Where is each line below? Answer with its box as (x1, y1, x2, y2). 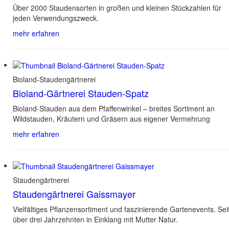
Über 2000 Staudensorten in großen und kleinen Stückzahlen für (13, 2, 221, 13)
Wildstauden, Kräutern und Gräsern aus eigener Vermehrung (13, 113, 210, 124)
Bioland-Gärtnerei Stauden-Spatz (13, 86, 149, 100)
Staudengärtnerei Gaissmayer (13, 187, 135, 201)
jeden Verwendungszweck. (13, 12, 99, 23)
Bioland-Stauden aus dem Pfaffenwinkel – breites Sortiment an (13, 103, 215, 113)
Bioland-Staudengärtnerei (13, 74, 96, 84)
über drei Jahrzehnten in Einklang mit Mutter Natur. (13, 214, 178, 225)
